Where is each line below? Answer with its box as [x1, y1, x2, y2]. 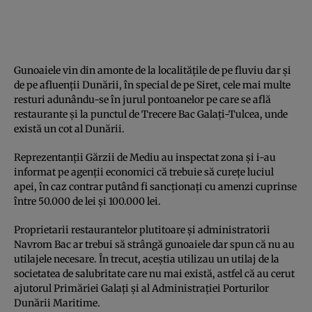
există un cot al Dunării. [14, 123, 125, 136]
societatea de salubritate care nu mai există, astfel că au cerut [14, 267, 295, 281]
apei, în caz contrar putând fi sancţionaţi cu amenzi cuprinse [14, 180, 297, 194]
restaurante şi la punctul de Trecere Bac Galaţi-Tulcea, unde [14, 108, 288, 121]
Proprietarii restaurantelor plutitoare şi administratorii [14, 224, 270, 237]
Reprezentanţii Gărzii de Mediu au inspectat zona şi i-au [14, 151, 276, 164]
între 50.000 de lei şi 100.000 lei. [14, 195, 161, 208]
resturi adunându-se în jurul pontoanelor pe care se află [14, 93, 271, 107]
